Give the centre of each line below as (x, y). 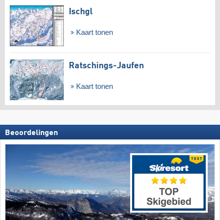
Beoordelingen (31, 133)
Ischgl (81, 12)
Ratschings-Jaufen (106, 66)
